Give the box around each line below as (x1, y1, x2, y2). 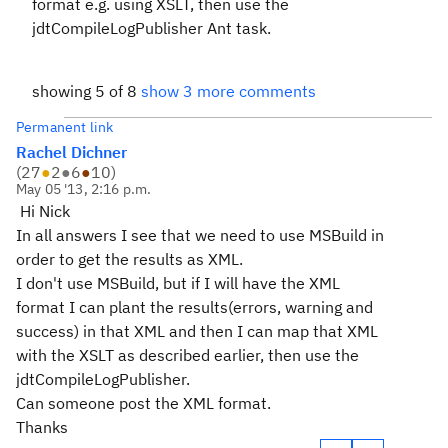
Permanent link (16, 118, 114, 136)
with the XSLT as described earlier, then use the (16, 345, 359, 365)
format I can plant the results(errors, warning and (16, 297, 373, 317)
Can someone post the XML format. (16, 393, 271, 413)
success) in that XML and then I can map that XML (16, 321, 378, 341)
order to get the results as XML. (16, 249, 243, 269)
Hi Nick (16, 201, 70, 221)
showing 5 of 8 (32, 81, 141, 101)
